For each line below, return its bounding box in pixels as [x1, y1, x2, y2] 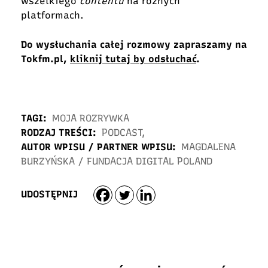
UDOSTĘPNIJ [21, 188, 78, 200]
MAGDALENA [181, 141, 236, 153]
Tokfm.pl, [21, 53, 70, 65]
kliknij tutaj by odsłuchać [70, 53, 196, 65]
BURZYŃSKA [21, 155, 78, 167]
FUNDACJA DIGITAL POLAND [87, 155, 212, 167]
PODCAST [102, 126, 142, 138]
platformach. [21, 9, 87, 21]
